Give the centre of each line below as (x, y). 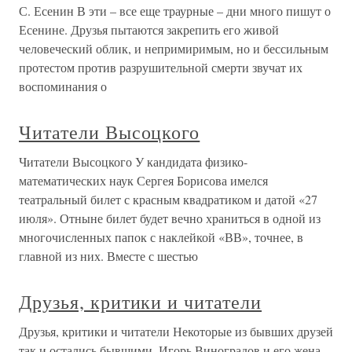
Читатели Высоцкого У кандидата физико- (133, 162)
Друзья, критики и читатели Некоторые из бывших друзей (176, 332)
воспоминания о (63, 86)
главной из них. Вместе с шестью (108, 256)
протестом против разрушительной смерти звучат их (161, 68)
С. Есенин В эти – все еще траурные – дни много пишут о (175, 11)
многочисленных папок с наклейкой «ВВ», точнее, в (161, 237)
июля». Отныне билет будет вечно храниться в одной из (170, 218)
